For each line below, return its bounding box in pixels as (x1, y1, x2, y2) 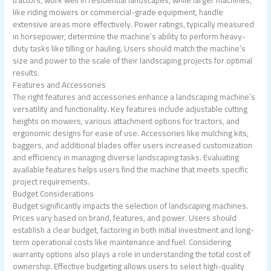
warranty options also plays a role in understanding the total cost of (13, 246, 251, 263)
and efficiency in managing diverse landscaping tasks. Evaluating (13, 149, 240, 166)
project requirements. (13, 174, 90, 190)
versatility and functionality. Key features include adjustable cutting (13, 101, 248, 117)
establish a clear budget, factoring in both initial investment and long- (13, 222, 255, 238)
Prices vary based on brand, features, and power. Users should (13, 210, 237, 226)
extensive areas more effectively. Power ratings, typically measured (13, 16, 255, 33)
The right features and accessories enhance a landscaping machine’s (13, 89, 256, 105)
